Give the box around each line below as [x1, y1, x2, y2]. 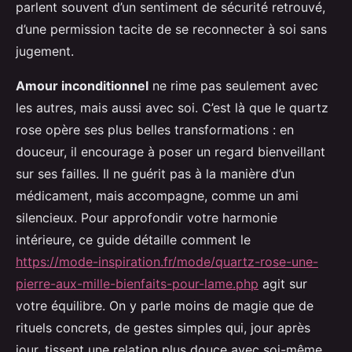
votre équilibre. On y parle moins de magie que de [16, 298, 313, 314]
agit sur [258, 276, 307, 292]
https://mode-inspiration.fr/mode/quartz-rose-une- [16, 254, 318, 270]
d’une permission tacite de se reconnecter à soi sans [16, 21, 327, 38]
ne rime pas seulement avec [148, 78, 318, 94]
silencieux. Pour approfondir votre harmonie [16, 210, 277, 226]
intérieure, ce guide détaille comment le [16, 232, 251, 248]
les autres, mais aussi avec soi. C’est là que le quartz [16, 100, 328, 116]
